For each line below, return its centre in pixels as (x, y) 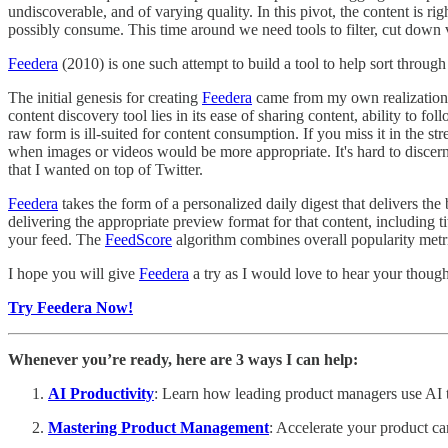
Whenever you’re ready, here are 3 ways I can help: (183, 360)
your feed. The (56, 240)
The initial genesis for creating (105, 98)
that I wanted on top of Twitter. (105, 170)
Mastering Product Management (158, 428)
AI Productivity (101, 394)
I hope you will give (73, 274)
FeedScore (138, 240)
